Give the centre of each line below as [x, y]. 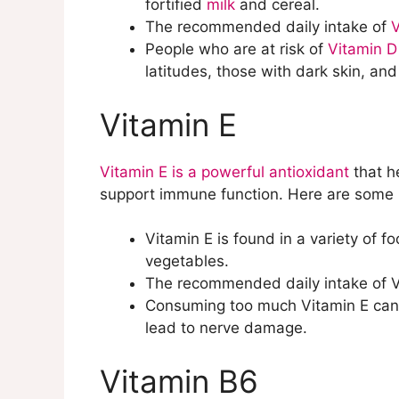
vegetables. [187, 261]
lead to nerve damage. [226, 328]
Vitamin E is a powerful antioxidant [224, 171]
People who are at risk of [236, 49]
